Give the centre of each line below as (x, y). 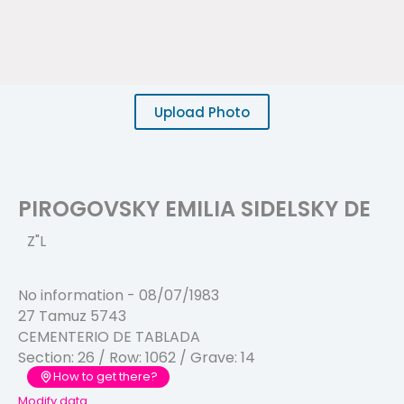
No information (73, 296)
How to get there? (106, 377)
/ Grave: (208, 358)
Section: (48, 358)
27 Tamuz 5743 (72, 317)
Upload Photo (202, 112)
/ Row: (120, 358)
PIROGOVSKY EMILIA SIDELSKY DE (194, 209)
